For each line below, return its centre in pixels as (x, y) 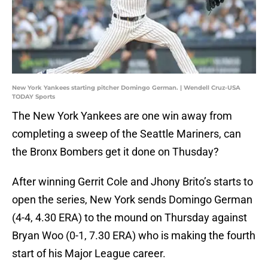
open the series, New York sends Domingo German (132, 200)
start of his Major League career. (90, 254)
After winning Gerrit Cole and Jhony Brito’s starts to (133, 182)
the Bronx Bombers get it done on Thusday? (115, 152)
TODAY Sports (33, 97)
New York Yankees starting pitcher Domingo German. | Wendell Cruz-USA (126, 88)
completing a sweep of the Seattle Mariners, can (127, 134)
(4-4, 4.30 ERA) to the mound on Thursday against (130, 218)
